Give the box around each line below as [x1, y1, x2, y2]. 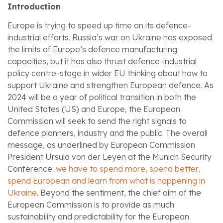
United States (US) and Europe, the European [7, 104, 180, 114]
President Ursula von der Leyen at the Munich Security [7, 151, 212, 162]
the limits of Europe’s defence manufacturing [7, 44, 177, 54]
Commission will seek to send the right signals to [7, 115, 187, 126]
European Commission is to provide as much [7, 199, 174, 210]
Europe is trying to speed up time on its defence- [7, 20, 191, 30]
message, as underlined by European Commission [7, 139, 195, 150]
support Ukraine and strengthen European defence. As [7, 80, 214, 90]
